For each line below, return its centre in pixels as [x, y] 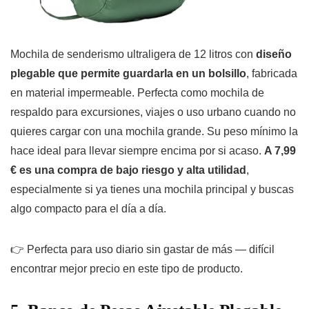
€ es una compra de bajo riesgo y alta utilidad [128, 170]
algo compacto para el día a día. [88, 209]
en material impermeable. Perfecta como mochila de [137, 93]
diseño [274, 54]
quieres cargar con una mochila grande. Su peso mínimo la [154, 132]
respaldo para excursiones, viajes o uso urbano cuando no [153, 112]
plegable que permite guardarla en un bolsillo [128, 74]
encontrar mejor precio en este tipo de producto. [127, 269]
